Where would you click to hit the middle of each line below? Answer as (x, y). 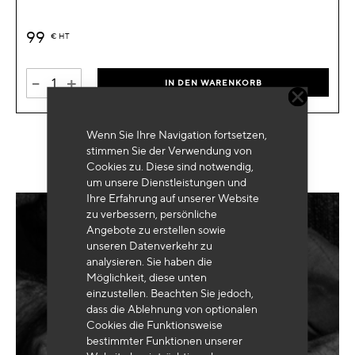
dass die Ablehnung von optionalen (172, 309)
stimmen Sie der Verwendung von (170, 150)
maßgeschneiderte (232, 240)
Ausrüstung (174, 255)
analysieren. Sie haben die (150, 261)
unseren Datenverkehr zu (150, 245)
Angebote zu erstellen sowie (157, 229)
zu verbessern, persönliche (152, 214)
